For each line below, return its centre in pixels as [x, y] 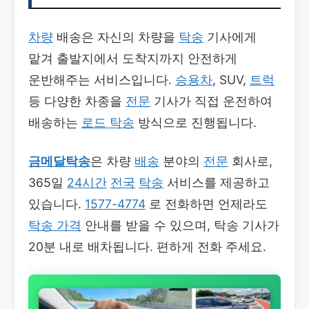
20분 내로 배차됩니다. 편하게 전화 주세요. [147, 247]
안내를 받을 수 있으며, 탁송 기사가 [180, 226]
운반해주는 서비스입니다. [102, 80]
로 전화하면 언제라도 [207, 204]
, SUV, [231, 80]
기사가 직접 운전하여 [211, 101]
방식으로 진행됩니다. [196, 123]
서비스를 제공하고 [217, 183]
